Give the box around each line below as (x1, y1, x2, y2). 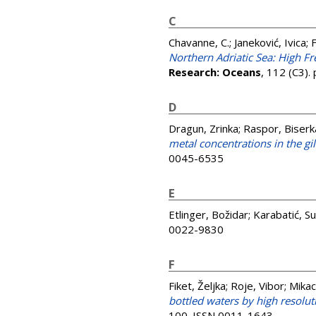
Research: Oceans (169, 65, 261, 79)
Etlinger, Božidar (169, 207, 248, 221)
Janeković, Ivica (234, 35, 306, 49)
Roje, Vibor (231, 279, 284, 293)
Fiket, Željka (169, 279, 226, 293)
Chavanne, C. (169, 35, 229, 49)
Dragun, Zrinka (169, 121, 238, 135)
